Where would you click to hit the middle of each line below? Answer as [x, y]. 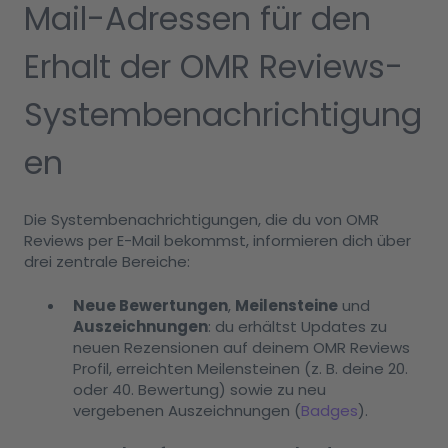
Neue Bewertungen [150, 305]
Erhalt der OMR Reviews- [213, 67]
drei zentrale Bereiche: [107, 262]
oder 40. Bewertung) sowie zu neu [199, 389]
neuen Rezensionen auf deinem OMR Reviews [241, 347]
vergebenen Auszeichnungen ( [187, 410]
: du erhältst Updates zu [297, 326]
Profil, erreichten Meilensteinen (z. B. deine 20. [240, 368]
